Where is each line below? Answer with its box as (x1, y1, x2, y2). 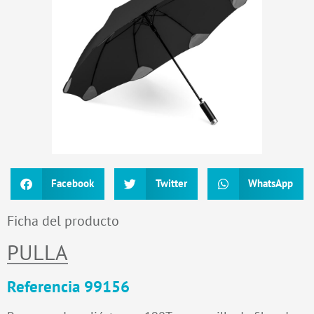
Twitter (155, 177, 187, 191)
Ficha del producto (7, 211, 119, 230)
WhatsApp (248, 177, 294, 191)
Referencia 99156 (7, 275, 130, 296)
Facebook (51, 177, 95, 191)
